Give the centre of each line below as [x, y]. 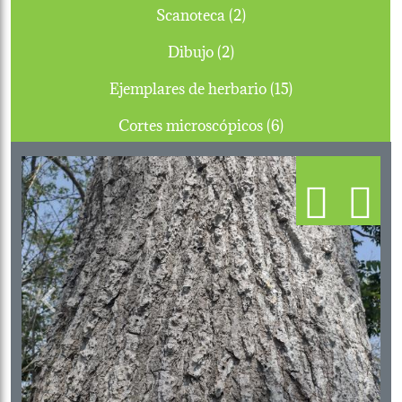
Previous [77, 310]
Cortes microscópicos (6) [275, 123]
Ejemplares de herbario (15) [281, 86]
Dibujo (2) [225, 49]
